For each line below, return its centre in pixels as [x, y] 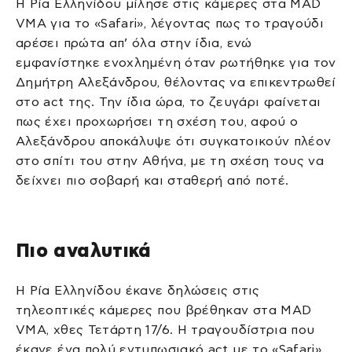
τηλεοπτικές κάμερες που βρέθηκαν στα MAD [164, 310]
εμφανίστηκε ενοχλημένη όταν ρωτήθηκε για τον [176, 62]
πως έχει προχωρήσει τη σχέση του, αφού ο [157, 121]
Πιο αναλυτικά [84, 251]
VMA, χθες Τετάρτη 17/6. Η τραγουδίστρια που [165, 329]
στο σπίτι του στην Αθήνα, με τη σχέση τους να [170, 160]
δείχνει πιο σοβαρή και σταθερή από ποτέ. [152, 180]
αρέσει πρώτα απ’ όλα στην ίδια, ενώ [134, 42]
